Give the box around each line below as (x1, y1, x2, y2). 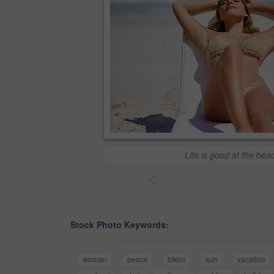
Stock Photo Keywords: (70, 218, 169, 231)
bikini (168, 254, 186, 265)
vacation (237, 254, 266, 265)
